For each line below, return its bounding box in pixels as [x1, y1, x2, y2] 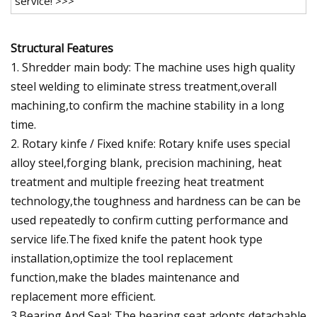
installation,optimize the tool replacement [11, 250, 233, 266]
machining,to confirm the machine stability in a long [11, 97, 284, 113]
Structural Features [11, 40, 113, 56]
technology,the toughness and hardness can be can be [11, 192, 301, 209]
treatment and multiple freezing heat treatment [11, 173, 264, 190]
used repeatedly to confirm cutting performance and [11, 212, 288, 228]
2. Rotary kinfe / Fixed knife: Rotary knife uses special [11, 135, 290, 151]
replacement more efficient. [11, 288, 156, 304]
